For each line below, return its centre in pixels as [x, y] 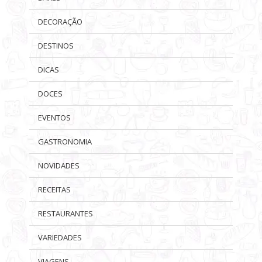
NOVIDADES [59, 165]
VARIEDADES [60, 237]
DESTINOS [56, 45]
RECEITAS [54, 189]
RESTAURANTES [65, 213]
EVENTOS [54, 117]
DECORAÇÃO [60, 21]
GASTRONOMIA [65, 141]
